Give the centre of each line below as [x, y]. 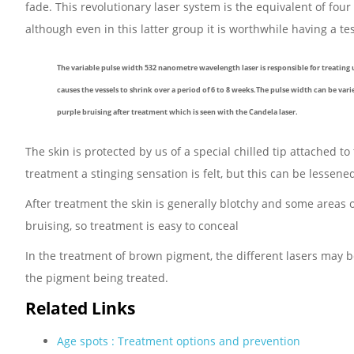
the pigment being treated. [97, 278]
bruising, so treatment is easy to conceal [132, 226]
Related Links [80, 309]
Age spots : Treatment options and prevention [179, 341]
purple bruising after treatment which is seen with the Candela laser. [177, 112]
